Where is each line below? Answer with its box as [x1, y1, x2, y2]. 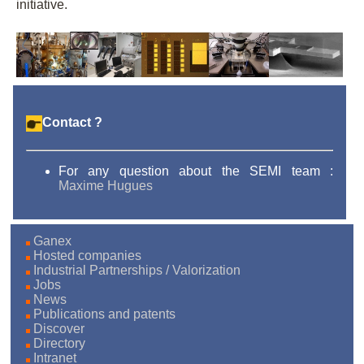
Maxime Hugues [58, 178, 153, 193]
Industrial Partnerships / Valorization [89, 262, 240, 277]
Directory [32, 336, 85, 350]
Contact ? [41, 115, 102, 130]
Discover [32, 321, 84, 336]
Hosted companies [32, 248, 141, 262]
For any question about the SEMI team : [58, 163, 334, 178]
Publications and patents [107, 306, 175, 321]
